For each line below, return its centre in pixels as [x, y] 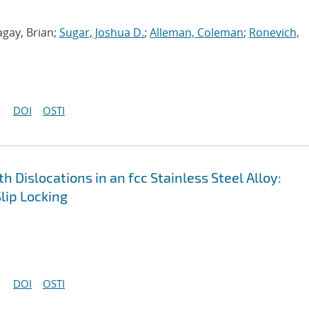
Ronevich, [274, 32]
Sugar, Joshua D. [102, 32]
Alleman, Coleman [197, 32]
